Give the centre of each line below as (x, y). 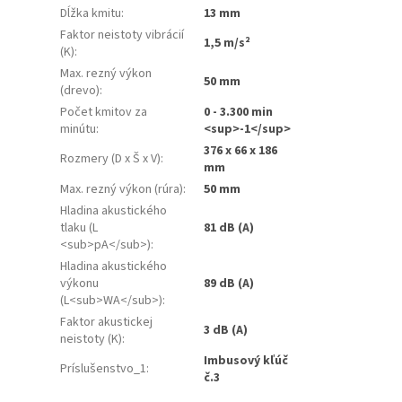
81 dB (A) (229, 227)
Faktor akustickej (107, 322)
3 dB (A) (226, 330)
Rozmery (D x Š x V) (111, 158)
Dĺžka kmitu (91, 13)
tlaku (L (79, 227)
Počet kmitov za (104, 112)
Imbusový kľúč (246, 360)
